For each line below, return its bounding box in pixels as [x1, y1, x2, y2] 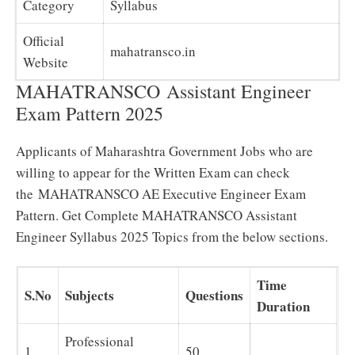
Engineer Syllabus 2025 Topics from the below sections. [16, 227, 328, 246]
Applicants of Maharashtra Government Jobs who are [16, 141, 313, 160]
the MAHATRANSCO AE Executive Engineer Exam [16, 184, 306, 203]
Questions [185, 285, 244, 305]
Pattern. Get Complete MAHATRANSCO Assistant [16, 205, 297, 224]
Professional [65, 332, 135, 350]
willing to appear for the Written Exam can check [16, 162, 290, 181]
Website [23, 52, 68, 71]
